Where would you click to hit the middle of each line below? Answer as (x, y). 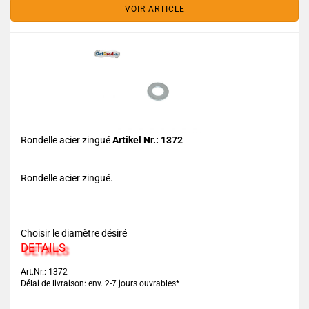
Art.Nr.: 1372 (44, 272)
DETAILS (43, 248)
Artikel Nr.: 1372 (148, 140)
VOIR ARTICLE (154, 9)
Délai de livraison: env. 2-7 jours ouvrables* (100, 283)
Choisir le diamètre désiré (74, 233)
